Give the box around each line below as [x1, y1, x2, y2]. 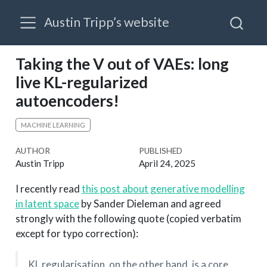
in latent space [15, 197, 79, 210]
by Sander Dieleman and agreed [79, 197, 221, 210]
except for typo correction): [15, 226, 138, 240]
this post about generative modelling [81, 182, 245, 195]
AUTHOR [15, 146, 50, 156]
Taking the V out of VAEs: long [15, 54, 229, 73]
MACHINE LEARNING [20, 120, 85, 129]
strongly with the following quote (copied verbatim [15, 212, 241, 225]
